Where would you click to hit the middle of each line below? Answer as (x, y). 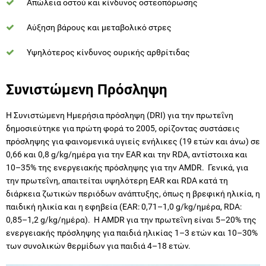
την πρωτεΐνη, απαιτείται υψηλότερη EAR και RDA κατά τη (117, 180)
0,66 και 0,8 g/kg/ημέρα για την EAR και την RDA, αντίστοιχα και (127, 154)
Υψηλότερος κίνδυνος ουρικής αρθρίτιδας (108, 52)
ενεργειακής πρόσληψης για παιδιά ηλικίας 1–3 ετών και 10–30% (132, 232)
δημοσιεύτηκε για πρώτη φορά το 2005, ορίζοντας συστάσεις (123, 128)
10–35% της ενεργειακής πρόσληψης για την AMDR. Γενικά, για (127, 167)
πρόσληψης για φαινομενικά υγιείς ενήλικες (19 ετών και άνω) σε (133, 141)
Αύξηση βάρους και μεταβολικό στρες (99, 27)
